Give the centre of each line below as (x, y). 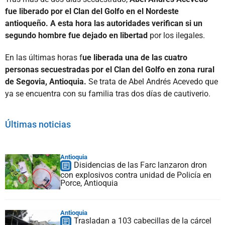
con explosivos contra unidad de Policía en (136, 175)
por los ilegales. (176, 35)
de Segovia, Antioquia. (46, 81)
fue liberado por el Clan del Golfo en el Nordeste (92, 11)
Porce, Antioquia (89, 183)
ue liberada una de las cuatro (135, 57)
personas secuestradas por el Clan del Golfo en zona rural (110, 69)
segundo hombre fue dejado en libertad (76, 35)
